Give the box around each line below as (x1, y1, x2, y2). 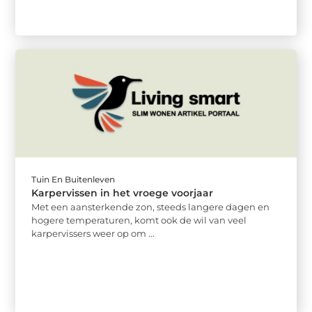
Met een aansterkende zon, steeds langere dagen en (31, 201, 270, 212)
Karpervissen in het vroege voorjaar (31, 186, 214, 199)
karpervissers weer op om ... (31, 227, 155, 239)
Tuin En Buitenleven (31, 173, 116, 185)
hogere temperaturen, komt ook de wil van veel (31, 214, 247, 226)
